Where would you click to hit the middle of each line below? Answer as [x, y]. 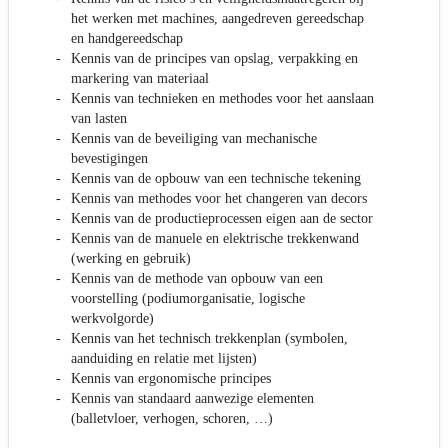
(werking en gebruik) [131, 259]
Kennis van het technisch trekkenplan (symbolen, [209, 339]
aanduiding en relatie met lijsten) [164, 359]
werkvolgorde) [112, 319]
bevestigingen [109, 159]
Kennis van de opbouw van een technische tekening [216, 179]
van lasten [99, 119]
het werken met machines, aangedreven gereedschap [217, 19]
